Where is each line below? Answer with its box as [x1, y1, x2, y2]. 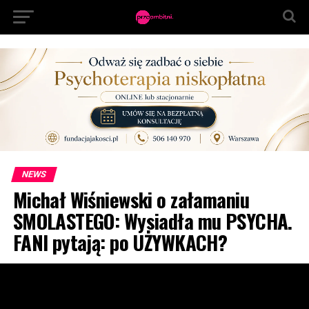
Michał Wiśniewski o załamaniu [12, 185, 249, 215]
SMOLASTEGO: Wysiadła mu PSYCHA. [12, 206, 292, 236]
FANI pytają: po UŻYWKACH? [12, 228, 228, 257]
